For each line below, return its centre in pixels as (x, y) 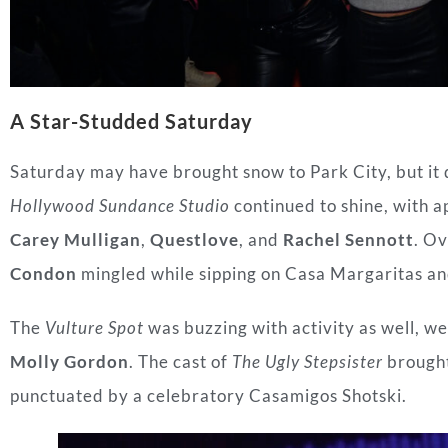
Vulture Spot (94, 328)
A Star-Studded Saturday (131, 121)
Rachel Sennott (348, 240)
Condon (43, 274)
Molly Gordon (69, 362)
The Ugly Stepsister (307, 362)
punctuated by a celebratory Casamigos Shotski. (208, 396)
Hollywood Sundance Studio (120, 206)
